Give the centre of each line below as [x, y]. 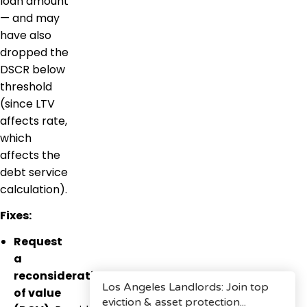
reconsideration [61, 276]
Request [38, 242]
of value [37, 293]
